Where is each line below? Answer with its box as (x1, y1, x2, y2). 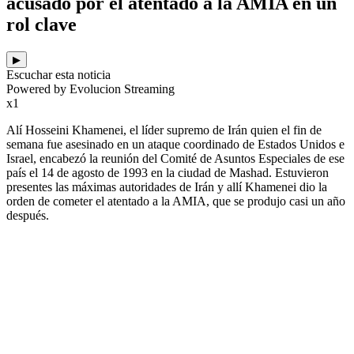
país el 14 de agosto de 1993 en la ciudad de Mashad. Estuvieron (6, 166, 329, 180)
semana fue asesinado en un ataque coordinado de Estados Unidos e (6, 137, 345, 152)
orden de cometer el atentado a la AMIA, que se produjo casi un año (6, 194, 345, 209)
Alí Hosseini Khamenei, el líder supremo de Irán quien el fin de (6, 123, 322, 137)
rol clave (6, 14, 77, 36)
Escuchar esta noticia (6, 68, 111, 82)
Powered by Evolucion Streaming (6, 82, 175, 96)
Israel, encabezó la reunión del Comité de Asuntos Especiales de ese (6, 152, 345, 166)
